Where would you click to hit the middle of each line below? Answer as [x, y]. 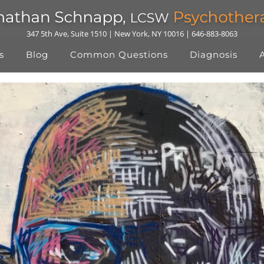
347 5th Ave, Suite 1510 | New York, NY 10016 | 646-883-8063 [132, 34]
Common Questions [119, 55]
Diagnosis [214, 55]
